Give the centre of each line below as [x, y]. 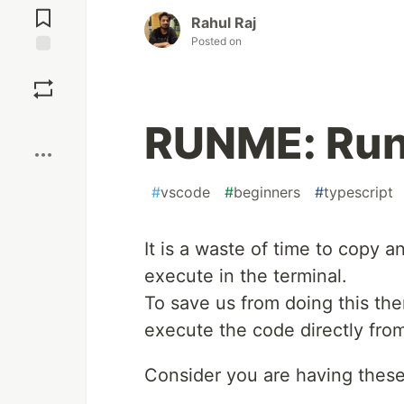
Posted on [216, 41]
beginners [267, 193]
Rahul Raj [224, 23]
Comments [43, 11]
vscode [185, 193]
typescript [358, 193]
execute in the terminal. [246, 276]
